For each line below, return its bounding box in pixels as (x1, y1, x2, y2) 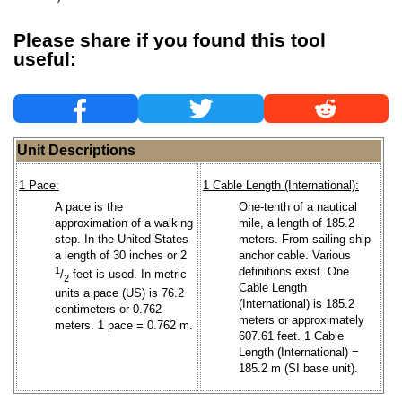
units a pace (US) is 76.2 (55, 285, 184, 300)
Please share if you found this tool (13, 29, 326, 51)
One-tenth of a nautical (239, 199, 357, 214)
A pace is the (55, 199, 123, 214)
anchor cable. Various (239, 248, 351, 262)
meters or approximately (239, 312, 364, 327)
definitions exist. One (239, 264, 349, 278)
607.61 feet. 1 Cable (239, 328, 344, 343)
